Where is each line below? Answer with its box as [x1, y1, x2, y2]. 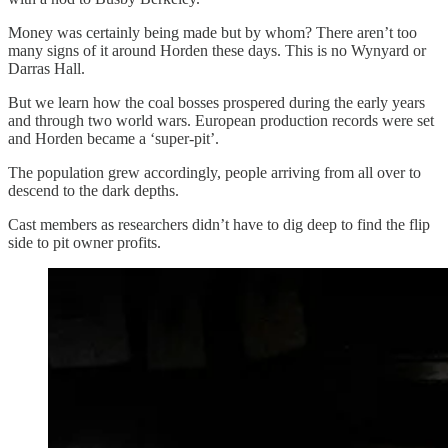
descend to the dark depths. [8, 181, 179, 199]
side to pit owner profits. [8, 233, 161, 251]
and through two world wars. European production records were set [8, 111, 434, 129]
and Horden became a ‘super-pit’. [8, 129, 219, 147]
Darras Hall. [8, 59, 85, 77]
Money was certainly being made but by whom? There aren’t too [8, 23, 417, 41]
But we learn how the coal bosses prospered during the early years [8, 93, 425, 111]
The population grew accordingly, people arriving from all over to [8, 163, 421, 181]
